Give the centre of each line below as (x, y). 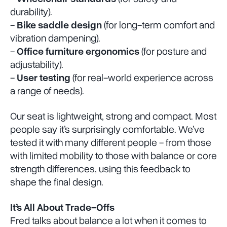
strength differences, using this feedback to (100, 169)
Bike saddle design (59, 25)
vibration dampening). (55, 38)
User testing (44, 78)
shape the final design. (58, 182)
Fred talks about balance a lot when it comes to (108, 221)
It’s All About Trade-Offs (62, 207)
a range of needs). (47, 91)
